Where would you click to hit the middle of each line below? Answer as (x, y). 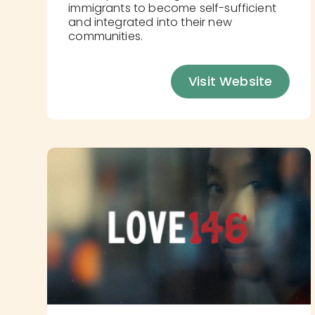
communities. (106, 36)
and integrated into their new (150, 22)
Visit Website (231, 81)
